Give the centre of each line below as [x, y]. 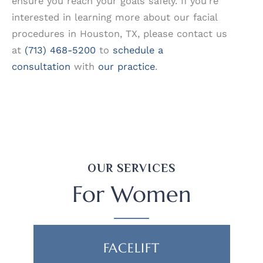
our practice [127, 67]
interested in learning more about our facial [114, 18]
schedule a [138, 50]
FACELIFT [131, 248]
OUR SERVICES [131, 168]
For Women [131, 194]
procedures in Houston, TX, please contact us [119, 34]
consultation [41, 67]
